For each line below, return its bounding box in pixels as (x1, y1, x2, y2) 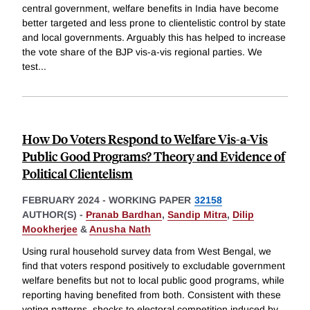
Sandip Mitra (167, 209, 227, 221)
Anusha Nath (89, 224, 151, 235)
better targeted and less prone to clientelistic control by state (22, 17, 286, 29)
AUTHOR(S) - (22, 209, 86, 221)
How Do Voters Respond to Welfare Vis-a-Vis (22, 130, 268, 148)
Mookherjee (22, 224, 77, 235)
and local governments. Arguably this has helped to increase (22, 32, 286, 44)
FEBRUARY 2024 (22, 194, 100, 206)
